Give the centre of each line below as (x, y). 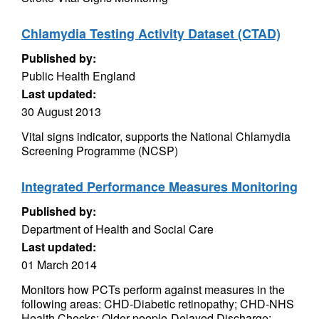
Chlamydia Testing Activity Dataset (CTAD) (151, 33)
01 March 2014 (59, 265)
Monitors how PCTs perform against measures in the (153, 289)
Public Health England (78, 76)
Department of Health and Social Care (117, 229)
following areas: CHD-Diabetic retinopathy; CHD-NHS (158, 304)
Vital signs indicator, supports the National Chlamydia (156, 136)
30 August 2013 (61, 111)
